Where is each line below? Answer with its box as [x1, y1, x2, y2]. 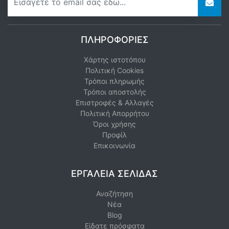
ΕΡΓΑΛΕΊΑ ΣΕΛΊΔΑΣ [71, 168, 158, 179]
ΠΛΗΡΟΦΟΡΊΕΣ [80, 34, 149, 45]
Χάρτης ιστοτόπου [83, 55, 146, 64]
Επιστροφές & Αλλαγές [75, 98, 154, 107]
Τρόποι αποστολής [83, 87, 146, 96]
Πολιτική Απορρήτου [80, 108, 149, 118]
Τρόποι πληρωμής [84, 76, 145, 85]
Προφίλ [102, 130, 127, 139]
